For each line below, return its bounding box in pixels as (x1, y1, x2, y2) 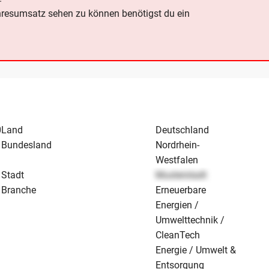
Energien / (156, 199, 199, 211)
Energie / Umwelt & (156, 244, 237, 256)
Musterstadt (156, 169, 207, 181)
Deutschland (156, 124, 210, 136)
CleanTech (156, 229, 201, 241)
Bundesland (1, 139, 52, 151)
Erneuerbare (156, 184, 207, 196)
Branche (1, 184, 37, 196)
